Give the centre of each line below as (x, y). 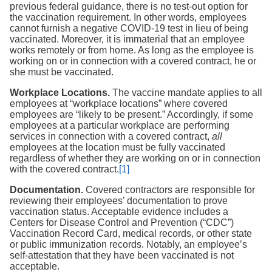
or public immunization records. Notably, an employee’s (128, 245)
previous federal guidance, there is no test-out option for (129, 7)
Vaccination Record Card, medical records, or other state (131, 234)
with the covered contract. (64, 169)
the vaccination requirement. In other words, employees (128, 18)
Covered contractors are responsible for (169, 190)
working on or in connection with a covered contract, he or (133, 61)
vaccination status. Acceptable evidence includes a (119, 212)
